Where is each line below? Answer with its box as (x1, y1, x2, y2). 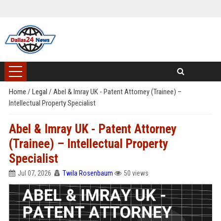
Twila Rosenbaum (62, 169, 113, 177)
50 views (123, 169, 148, 177)
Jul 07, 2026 (17, 169, 51, 177)
